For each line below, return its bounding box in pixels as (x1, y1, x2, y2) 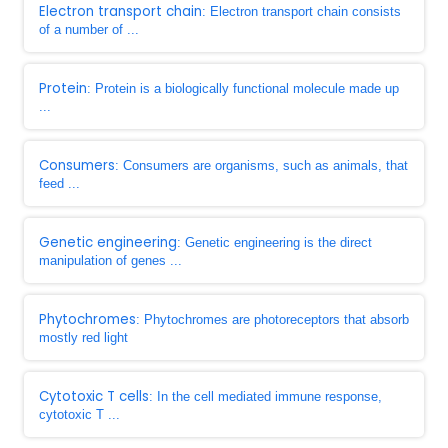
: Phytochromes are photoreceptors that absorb (136, 312, 409, 327)
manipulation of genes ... (39, 253, 182, 268)
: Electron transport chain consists (202, 4, 401, 19)
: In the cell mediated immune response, (149, 389, 382, 404)
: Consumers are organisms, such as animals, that (115, 158, 408, 173)
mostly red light (39, 330, 128, 345)
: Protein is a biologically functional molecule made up (87, 81, 399, 96)
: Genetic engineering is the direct (177, 235, 372, 250)
